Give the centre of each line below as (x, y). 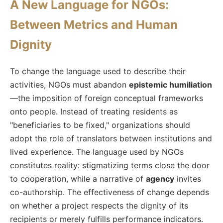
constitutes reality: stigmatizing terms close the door (110, 165)
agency (160, 178)
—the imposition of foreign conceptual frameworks (107, 98)
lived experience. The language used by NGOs (97, 152)
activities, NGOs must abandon (69, 84)
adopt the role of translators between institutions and (111, 138)
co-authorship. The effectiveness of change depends (110, 192)
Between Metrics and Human (94, 24)
